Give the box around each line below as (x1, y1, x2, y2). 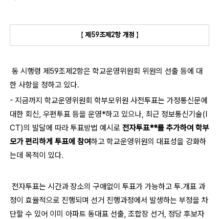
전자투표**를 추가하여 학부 (122, 123, 209, 132)
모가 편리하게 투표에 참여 (10, 136, 91, 146)
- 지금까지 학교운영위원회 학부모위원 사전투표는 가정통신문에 (10, 95, 208, 105)
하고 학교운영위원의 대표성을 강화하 (91, 136, 206, 146)
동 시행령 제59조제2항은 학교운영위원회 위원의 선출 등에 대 (10, 66, 203, 76)
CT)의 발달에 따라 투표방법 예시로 (10, 123, 120, 132)
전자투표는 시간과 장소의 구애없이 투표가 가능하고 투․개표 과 (10, 181, 205, 191)
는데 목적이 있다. (10, 150, 64, 160)
